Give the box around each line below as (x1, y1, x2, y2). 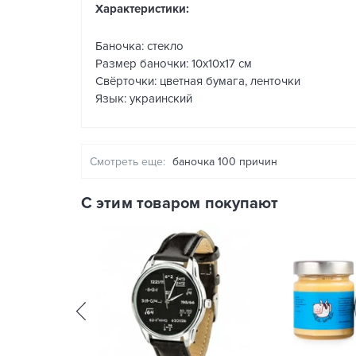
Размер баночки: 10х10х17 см (95, 56, 252, 71)
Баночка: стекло (95, 39, 184, 53)
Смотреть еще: (90, 155, 165, 168)
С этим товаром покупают (81, 194, 279, 213)
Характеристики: (95, 2, 189, 16)
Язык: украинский (95, 91, 192, 106)
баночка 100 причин (172, 155, 277, 168)
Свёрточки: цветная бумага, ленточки (95, 74, 300, 88)
